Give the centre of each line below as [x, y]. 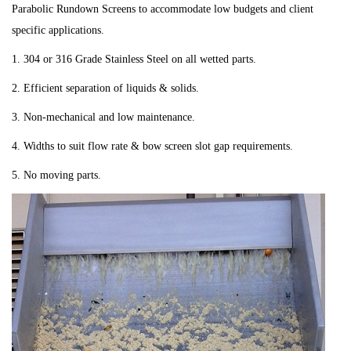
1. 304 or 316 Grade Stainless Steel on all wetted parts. [134, 60]
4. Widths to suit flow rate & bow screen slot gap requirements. [152, 147]
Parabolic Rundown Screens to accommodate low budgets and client [163, 9]
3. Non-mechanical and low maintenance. [103, 118]
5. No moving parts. [56, 175]
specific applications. [58, 31]
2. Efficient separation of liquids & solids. [105, 89]
